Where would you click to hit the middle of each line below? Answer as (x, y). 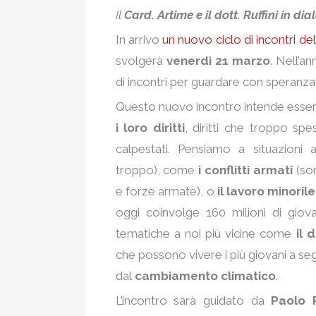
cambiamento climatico (205, 275)
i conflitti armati (245, 170)
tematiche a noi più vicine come (206, 233)
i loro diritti (150, 127)
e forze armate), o (166, 191)
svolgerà (141, 60)
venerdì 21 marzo (218, 60)
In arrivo (139, 39)
